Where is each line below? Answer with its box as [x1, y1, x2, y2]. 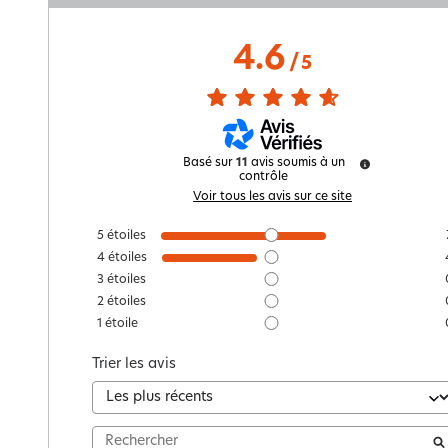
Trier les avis [92, 356, 176, 372]
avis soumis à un [250, 156, 345, 169]
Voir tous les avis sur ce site [193, 190, 353, 203]
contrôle [239, 170, 289, 183]
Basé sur [182, 156, 236, 169]
